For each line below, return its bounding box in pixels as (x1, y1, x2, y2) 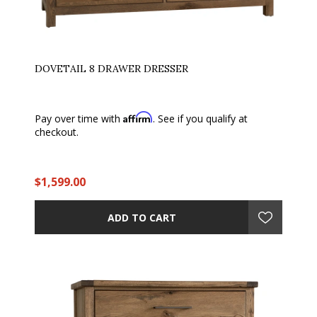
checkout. (35, 125, 79, 139)
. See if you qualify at (153, 112, 248, 125)
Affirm (123, 111, 153, 123)
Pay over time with (35, 112, 123, 125)
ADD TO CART (107, 210, 176, 224)
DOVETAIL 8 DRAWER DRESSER (35, 62, 188, 75)
